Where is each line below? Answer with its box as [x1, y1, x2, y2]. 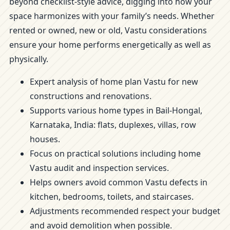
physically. [9, 53, 48, 65]
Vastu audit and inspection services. [30, 162, 169, 174]
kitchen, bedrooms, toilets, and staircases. [30, 191, 194, 202]
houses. [30, 133, 60, 145]
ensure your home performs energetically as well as [9, 39, 211, 50]
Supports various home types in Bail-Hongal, [30, 105, 202, 116]
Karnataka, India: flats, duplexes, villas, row [30, 119, 196, 130]
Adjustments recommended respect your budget [30, 205, 220, 217]
